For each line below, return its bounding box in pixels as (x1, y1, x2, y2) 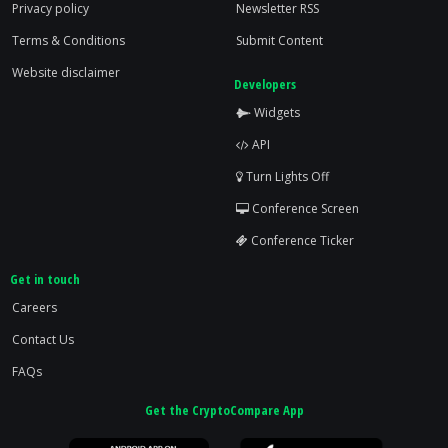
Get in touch (10, 270, 80, 288)
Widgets (251, 104, 300, 121)
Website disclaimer (12, 64, 120, 81)
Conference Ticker (248, 232, 354, 249)
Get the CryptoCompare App (144, 401, 304, 419)
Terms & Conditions (12, 32, 125, 49)
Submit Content (236, 32, 323, 49)
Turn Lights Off (243, 168, 329, 185)
